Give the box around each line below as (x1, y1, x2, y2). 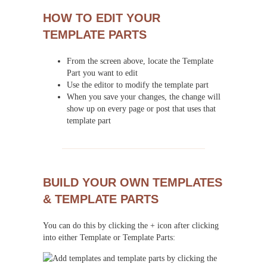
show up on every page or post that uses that (67, 103, 216, 113)
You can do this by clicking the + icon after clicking (43, 221, 219, 231)
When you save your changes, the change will (67, 91, 221, 101)
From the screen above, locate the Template (67, 55, 213, 66)
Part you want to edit (67, 67, 138, 77)
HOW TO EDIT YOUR (43, 11, 160, 24)
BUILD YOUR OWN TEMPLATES (43, 176, 222, 190)
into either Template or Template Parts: (43, 232, 175, 243)
